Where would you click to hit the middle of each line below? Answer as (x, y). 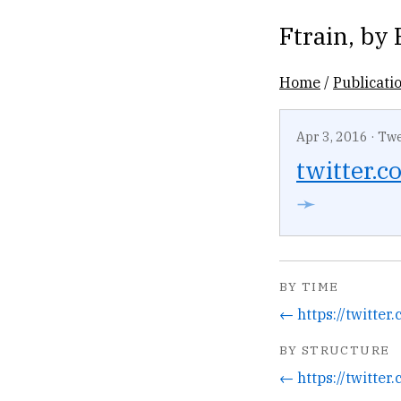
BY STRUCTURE (335, 350)
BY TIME (309, 287)
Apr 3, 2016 (332, 137)
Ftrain (314, 35)
